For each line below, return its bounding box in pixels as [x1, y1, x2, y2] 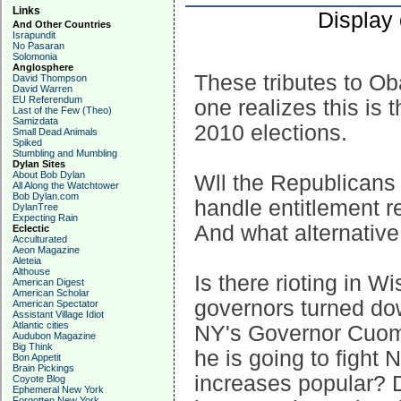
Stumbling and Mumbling [13, 148, 117, 158]
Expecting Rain [13, 212, 78, 223]
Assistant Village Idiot [13, 309, 104, 320]
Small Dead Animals [13, 126, 98, 137]
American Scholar [13, 287, 90, 298]
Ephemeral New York [13, 384, 104, 395]
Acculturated [13, 234, 67, 244]
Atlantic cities [13, 320, 69, 330]
